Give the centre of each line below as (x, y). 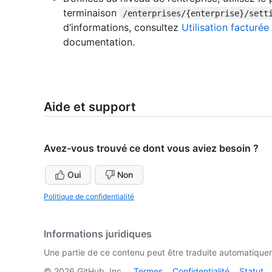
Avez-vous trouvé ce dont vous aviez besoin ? (151, 148)
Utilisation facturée (225, 27)
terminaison (91, 12)
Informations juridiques (98, 233)
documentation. (99, 42)
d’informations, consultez (122, 27)
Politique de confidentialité (89, 196)
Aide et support (90, 107)
